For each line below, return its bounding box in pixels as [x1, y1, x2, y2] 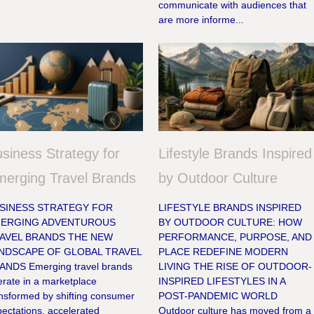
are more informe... [158, 14, 245, 26]
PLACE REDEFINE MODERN [158, 246, 289, 258]
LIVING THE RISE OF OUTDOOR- [158, 261, 313, 273]
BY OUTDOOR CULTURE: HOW [158, 217, 303, 228]
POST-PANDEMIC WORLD [158, 290, 278, 302]
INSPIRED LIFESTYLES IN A [158, 275, 286, 287]
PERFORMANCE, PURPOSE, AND [158, 231, 313, 243]
